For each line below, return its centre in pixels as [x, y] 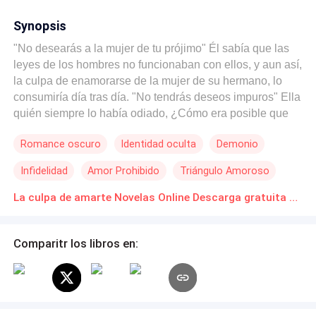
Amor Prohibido [124, 170]
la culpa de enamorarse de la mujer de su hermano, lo [148, 80]
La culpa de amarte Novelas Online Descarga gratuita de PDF [294, 197]
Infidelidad [44, 170]
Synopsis [40, 25]
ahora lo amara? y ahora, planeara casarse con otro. [144, 129]
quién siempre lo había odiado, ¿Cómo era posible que [151, 113]
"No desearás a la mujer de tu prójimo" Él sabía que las [152, 48]
